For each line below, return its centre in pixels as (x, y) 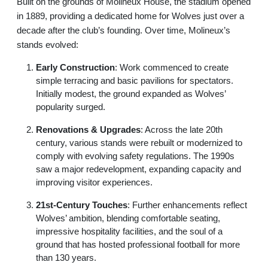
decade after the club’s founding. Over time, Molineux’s (124, 30)
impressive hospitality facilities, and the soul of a (129, 231)
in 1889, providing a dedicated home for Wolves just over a (130, 16)
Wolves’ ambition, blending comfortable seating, (128, 218)
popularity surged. (71, 107)
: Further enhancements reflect (187, 205)
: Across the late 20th (182, 130)
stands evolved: (48, 45)
